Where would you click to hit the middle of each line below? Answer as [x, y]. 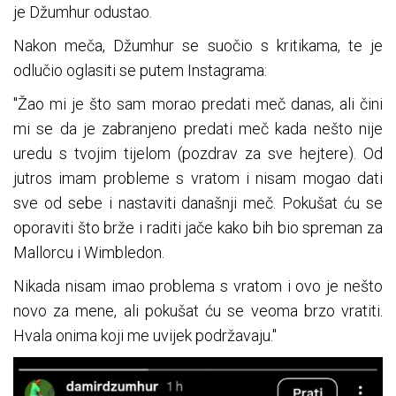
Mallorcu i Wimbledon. [89, 253]
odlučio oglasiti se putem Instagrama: [140, 71]
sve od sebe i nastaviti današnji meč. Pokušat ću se [198, 203]
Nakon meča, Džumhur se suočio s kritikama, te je [198, 46]
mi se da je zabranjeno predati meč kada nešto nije [198, 129]
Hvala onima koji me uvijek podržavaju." [145, 336]
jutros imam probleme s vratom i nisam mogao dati [198, 179]
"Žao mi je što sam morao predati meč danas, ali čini [198, 104]
